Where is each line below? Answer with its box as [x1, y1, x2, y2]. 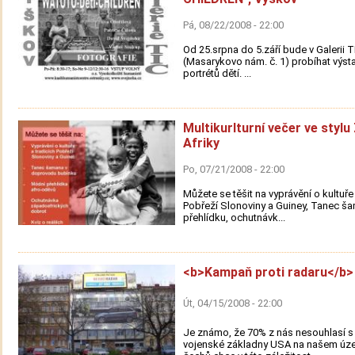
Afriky [182, 136, 219, 151]
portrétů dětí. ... [182, 67, 251, 80]
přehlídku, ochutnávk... [182, 211, 285, 223]
